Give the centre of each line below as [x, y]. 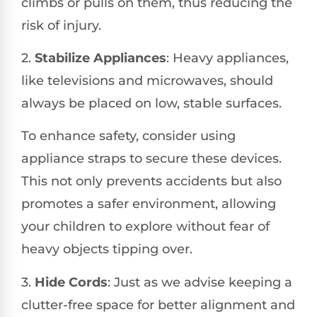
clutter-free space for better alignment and [158, 305]
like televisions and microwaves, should [147, 81]
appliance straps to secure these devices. [151, 159]
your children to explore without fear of [145, 227]
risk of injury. [61, 25]
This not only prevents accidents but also [151, 181]
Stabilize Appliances [100, 58]
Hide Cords [71, 282]
